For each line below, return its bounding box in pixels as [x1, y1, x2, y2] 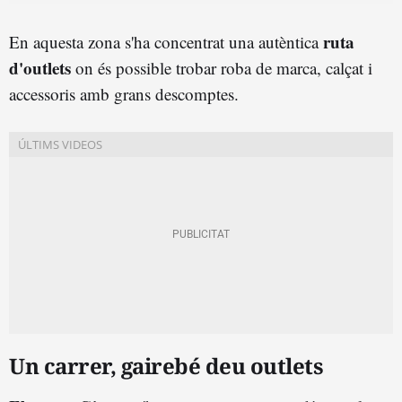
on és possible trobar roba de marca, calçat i [71, 56, 372, 79]
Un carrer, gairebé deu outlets [9, 350, 323, 380]
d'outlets [9, 55, 71, 80]
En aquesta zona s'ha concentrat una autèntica [9, 30, 323, 53]
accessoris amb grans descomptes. [9, 82, 239, 105]
